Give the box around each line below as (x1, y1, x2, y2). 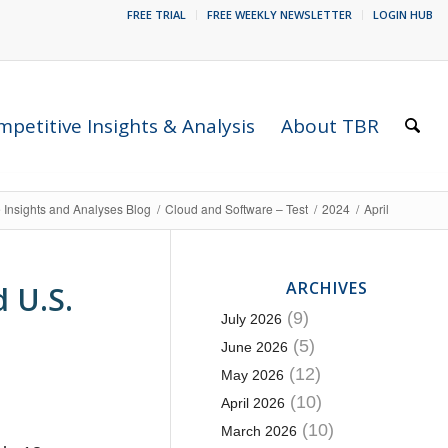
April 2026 (220, 395, 285, 411)
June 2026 (220, 339, 288, 355)
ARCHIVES (285, 277, 368, 299)
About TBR (281, 113, 380, 139)
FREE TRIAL (127, 7, 186, 22)
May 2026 (220, 367, 284, 383)
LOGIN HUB (373, 7, 433, 22)
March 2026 (220, 423, 297, 439)
